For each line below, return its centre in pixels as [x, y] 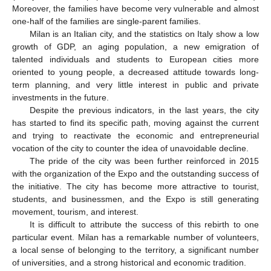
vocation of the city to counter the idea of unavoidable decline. [130, 149]
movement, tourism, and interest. [75, 212]
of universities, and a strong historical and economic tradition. [129, 263]
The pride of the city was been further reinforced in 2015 [144, 161]
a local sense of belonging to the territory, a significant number [135, 250]
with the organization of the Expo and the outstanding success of [135, 174]
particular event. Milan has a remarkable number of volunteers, [135, 237]
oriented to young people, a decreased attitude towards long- [135, 72]
